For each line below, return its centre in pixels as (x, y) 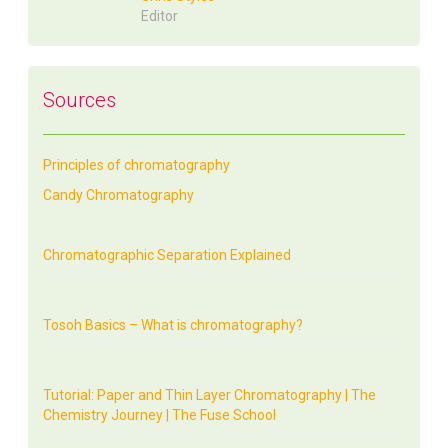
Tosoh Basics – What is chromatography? (173, 325)
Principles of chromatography (137, 165)
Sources (80, 100)
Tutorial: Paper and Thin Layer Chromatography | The (210, 395)
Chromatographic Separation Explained (167, 255)
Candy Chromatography (119, 195)
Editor (160, 16)
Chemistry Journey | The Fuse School (160, 415)
